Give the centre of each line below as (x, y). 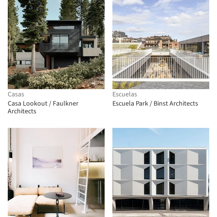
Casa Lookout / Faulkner (43, 104)
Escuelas (125, 94)
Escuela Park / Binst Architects (155, 104)
